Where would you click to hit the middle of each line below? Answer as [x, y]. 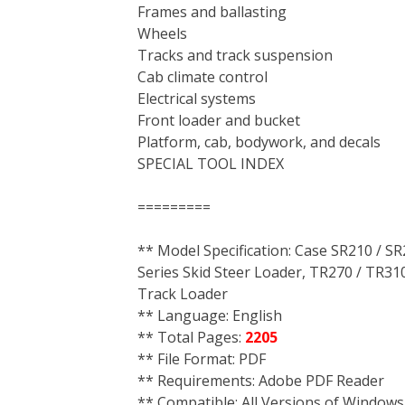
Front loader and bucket [219, 120]
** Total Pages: [191, 337]
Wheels [162, 33]
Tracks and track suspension [235, 55]
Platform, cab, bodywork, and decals [259, 142]
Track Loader [183, 294]
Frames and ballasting [212, 12]
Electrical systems [197, 99]
